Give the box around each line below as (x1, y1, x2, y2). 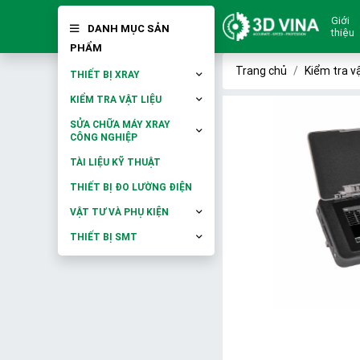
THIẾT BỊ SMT (70, 231, 137, 243)
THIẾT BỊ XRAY (70, 68, 140, 80)
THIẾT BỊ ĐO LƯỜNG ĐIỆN (70, 181, 192, 193)
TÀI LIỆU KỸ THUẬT (70, 156, 161, 168)
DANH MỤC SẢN (85, 22, 170, 35)
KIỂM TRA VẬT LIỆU (70, 93, 162, 105)
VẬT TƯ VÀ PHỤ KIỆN (70, 206, 169, 218)
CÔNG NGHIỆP (70, 131, 137, 143)
